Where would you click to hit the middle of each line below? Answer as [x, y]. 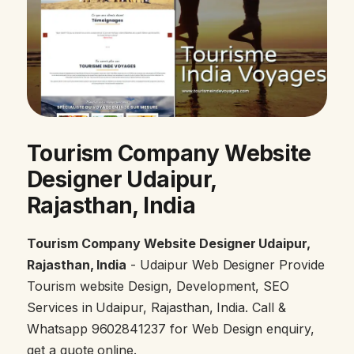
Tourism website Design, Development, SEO [158, 286]
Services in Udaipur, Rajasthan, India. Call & [156, 308]
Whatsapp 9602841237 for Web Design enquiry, [171, 329]
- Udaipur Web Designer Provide [226, 265]
